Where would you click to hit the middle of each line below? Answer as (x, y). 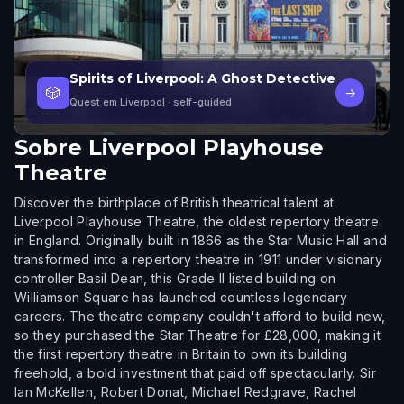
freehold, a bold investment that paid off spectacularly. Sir (196, 373)
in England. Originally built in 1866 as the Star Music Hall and (201, 240)
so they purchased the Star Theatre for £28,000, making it (197, 335)
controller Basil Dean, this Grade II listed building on (175, 278)
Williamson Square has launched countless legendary (181, 297)
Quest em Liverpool (117, 102)
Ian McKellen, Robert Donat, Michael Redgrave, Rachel (186, 392)
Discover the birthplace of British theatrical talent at (174, 202)
